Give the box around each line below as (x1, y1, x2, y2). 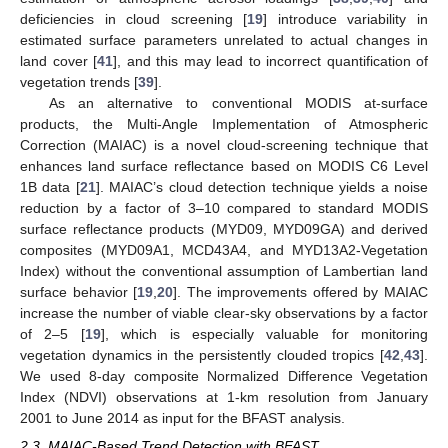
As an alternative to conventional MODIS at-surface (48, 94, 428, 111)
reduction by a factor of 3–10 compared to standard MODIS (20, 199, 428, 216)
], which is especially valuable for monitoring (100, 325, 428, 342)
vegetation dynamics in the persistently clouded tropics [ (20, 346, 384, 363)
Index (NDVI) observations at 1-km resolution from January (20, 388, 428, 405)
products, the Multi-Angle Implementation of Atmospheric (20, 115, 428, 132)
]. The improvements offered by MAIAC (173, 283, 429, 300)
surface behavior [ (20, 283, 138, 300)
